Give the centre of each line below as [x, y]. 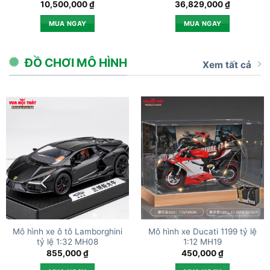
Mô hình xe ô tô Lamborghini [67, 232]
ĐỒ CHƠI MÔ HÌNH [76, 63]
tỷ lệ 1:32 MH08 [67, 242]
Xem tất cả [227, 65]
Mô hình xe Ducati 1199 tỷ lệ [202, 232]
